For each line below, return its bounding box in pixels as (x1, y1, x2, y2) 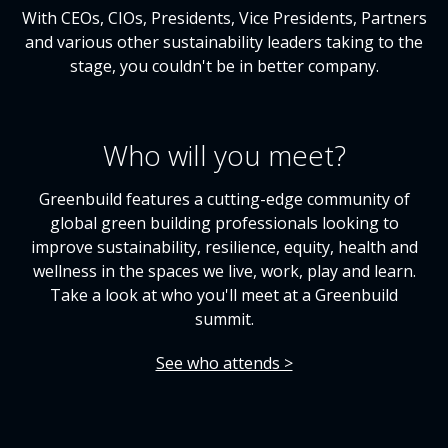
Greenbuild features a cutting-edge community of (38, 188, 410, 210)
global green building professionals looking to (49, 212, 399, 234)
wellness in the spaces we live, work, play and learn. (32, 260, 416, 282)
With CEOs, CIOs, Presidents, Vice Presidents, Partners (21, 7, 427, 29)
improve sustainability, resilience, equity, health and (30, 236, 418, 258)
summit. (194, 308, 254, 330)
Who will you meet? (102, 136, 346, 174)
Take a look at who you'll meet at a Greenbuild (50, 284, 398, 306)
